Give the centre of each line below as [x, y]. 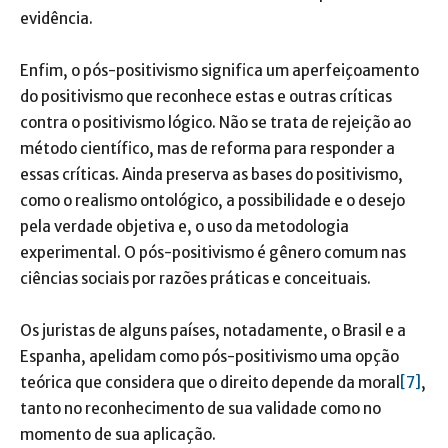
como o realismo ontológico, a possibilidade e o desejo [212, 200]
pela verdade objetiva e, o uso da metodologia [184, 226]
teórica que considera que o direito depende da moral [210, 382]
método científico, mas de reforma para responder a [207, 148]
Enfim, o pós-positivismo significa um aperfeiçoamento [219, 70]
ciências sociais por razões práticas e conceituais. [195, 278]
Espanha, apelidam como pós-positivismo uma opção [209, 356]
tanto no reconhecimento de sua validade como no [200, 408]
